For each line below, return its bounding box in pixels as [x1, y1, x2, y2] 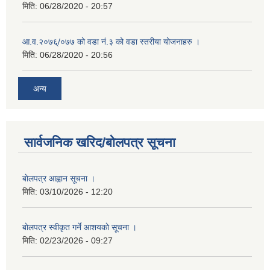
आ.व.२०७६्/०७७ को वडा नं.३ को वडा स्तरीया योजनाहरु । [22, 36, 200, 46]
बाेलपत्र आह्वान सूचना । [22, 174, 95, 184]
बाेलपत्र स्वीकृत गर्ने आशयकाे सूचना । [22, 222, 137, 233]
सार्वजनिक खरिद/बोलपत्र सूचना [24, 135, 175, 151]
